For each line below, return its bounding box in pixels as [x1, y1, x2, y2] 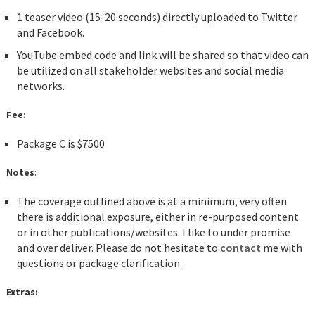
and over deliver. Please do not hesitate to [16, 240, 220, 255]
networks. [16, 79, 65, 94]
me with [260, 240, 302, 255]
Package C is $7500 [16, 136, 105, 151]
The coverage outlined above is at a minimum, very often [16, 194, 287, 209]
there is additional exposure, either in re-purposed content [16, 210, 299, 224]
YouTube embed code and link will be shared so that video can [16, 48, 309, 63]
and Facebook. [16, 25, 84, 40]
